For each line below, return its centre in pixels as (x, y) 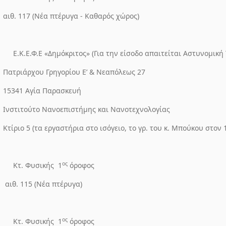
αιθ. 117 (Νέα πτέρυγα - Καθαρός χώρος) (71, 16)
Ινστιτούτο (21, 109)
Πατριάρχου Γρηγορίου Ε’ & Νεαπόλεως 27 (74, 72)
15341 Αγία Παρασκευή (42, 91)
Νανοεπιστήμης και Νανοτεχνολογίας (106, 109)
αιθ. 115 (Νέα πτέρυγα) (43, 184)
